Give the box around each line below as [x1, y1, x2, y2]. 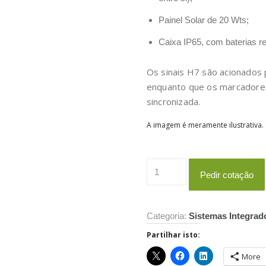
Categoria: [146, 211, 189, 221]
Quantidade [145, 160, 194, 171]
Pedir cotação [200, 169, 254, 180]
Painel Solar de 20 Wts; [158, 15, 249, 26]
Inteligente [145, 205, 189, 216]
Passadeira [145, 190, 192, 201]
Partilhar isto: [146, 230, 200, 240]
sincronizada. [146, 96, 201, 108]
